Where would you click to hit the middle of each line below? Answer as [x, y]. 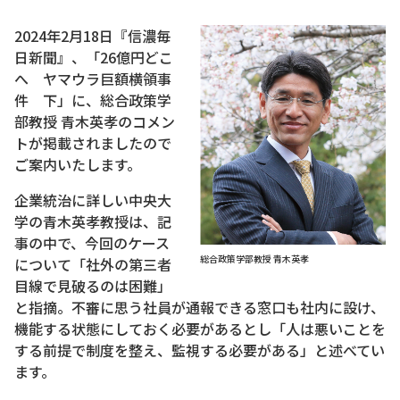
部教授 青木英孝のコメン [95, 121]
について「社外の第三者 [93, 264]
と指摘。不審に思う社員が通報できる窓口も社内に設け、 [200, 307]
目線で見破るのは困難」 [93, 286]
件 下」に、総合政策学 [93, 100]
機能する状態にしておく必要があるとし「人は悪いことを [200, 329]
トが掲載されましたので [93, 143]
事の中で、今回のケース [92, 243]
